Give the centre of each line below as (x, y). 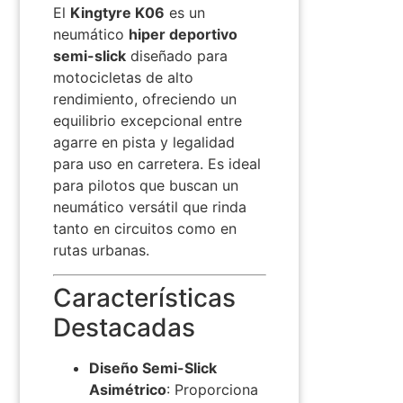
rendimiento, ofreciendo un (144, 99)
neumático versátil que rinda (149, 207)
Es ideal (234, 164)
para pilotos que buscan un (145, 186)
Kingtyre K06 (117, 13)
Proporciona (216, 389)
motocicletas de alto (123, 78)
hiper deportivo (183, 35)
